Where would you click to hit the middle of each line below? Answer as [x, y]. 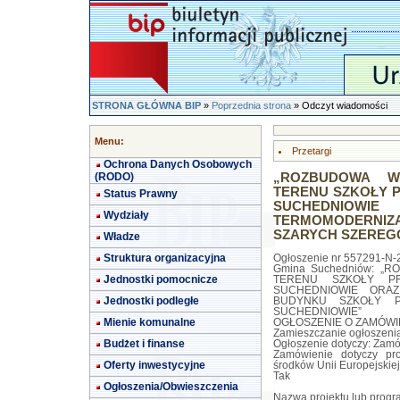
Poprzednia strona [251, 105]
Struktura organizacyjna [165, 258]
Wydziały [126, 215]
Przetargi [311, 151]
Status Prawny [141, 194]
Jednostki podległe [151, 301]
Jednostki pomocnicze [161, 279]
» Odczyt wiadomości [339, 105]
